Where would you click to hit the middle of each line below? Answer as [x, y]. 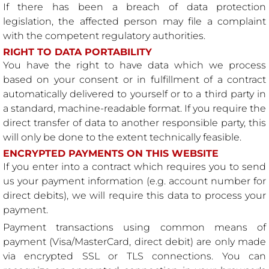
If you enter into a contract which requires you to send [134, 166]
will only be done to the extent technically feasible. [122, 137]
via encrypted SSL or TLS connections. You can [134, 256]
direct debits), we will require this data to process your [134, 195]
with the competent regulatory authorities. [104, 36]
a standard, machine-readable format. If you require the [134, 108]
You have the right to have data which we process [134, 65]
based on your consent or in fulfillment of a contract [134, 79]
